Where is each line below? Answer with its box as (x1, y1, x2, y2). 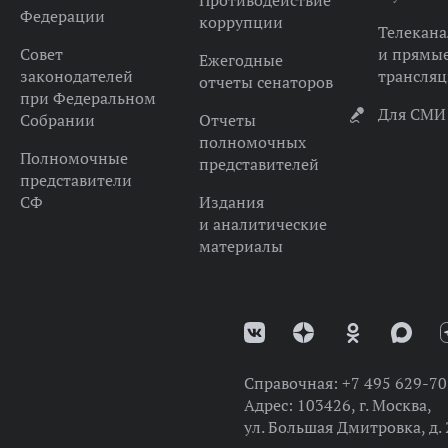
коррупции (198, 11, 283, 32)
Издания (198, 191, 264, 212)
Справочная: (243, 372, 342, 393)
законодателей (19, 65, 133, 86)
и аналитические (198, 213, 327, 234)
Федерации (19, 5, 105, 26)
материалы (198, 235, 283, 256)
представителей (198, 153, 319, 174)
